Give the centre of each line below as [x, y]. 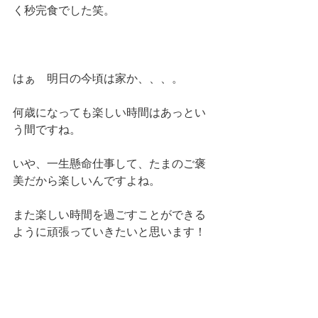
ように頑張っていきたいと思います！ [109, 231]
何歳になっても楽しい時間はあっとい [109, 112]
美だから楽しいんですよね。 [87, 180]
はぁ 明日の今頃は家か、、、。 [104, 78]
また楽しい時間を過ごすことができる [109, 214]
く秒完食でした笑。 [64, 10]
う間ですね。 [47, 129]
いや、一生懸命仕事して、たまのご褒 [109, 163]
